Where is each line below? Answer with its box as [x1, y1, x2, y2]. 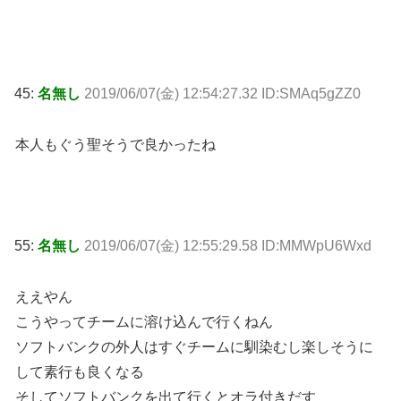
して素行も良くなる [15, 363, 144, 380]
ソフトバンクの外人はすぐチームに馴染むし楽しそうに [15, 338, 373, 354]
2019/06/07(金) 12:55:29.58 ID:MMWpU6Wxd [84, 238, 371, 254]
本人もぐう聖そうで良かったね [15, 136, 216, 152]
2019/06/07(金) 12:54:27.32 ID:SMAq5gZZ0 [84, 85, 361, 101]
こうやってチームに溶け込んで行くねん [15, 313, 273, 329]
